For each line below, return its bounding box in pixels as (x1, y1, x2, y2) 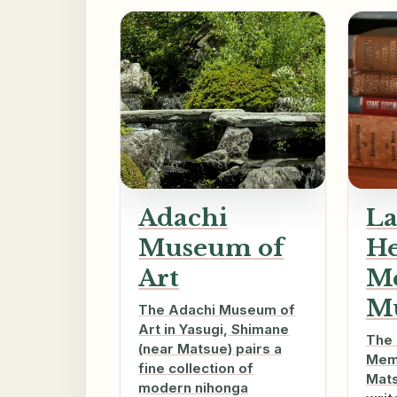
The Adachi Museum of (138, 301, 296, 319)
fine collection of (138, 360, 254, 378)
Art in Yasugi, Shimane (138, 321, 290, 339)
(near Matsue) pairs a (138, 340, 283, 358)
